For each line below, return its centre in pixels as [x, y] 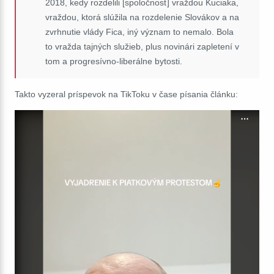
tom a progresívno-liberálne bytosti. [114, 61]
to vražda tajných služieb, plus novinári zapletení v [142, 46]
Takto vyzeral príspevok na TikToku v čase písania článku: [126, 94]
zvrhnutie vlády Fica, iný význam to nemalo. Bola [139, 31]
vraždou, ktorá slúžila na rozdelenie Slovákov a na [142, 17]
